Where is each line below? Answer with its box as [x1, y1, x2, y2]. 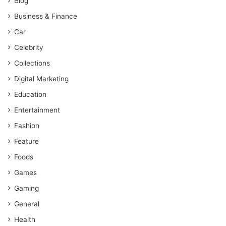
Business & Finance [14, 12, 78, 21]
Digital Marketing [14, 75, 69, 83]
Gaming [14, 184, 39, 193]
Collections [14, 59, 50, 68]
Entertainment [14, 106, 61, 115]
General [14, 200, 40, 208]
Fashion [14, 122, 40, 130]
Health [14, 215, 36, 224]
